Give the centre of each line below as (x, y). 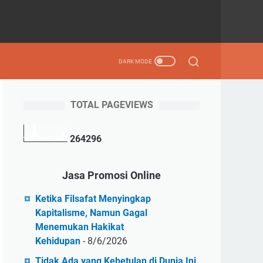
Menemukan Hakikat (80, 227)
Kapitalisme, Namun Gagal (91, 213)
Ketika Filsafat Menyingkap (93, 199)
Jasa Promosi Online (112, 175)
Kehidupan (58, 241)
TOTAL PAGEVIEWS (112, 105)
